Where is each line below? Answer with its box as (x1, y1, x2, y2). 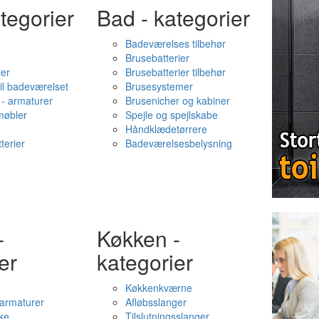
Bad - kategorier (96, 2, 250, 33)
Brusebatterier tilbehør (125, 65, 226, 79)
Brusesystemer (125, 79, 193, 93)
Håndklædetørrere (125, 122, 207, 136)
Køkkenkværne (125, 281, 192, 295)
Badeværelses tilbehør (125, 36, 226, 51)
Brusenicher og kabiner (125, 93, 230, 108)
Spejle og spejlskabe (125, 108, 218, 122)
